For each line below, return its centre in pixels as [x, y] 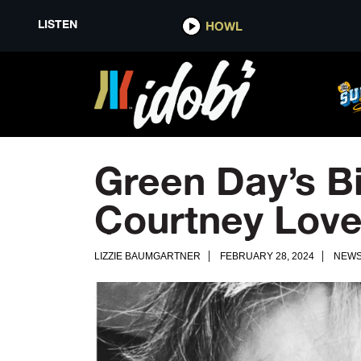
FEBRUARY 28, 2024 [267, 256]
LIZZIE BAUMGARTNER [147, 256]
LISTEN [57, 24]
